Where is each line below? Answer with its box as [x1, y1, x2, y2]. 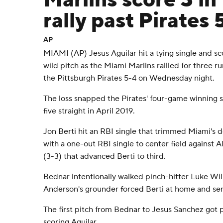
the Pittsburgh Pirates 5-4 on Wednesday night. [43, 73, 215, 83]
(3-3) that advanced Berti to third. [43, 151, 166, 161]
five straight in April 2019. [43, 106, 135, 116]
